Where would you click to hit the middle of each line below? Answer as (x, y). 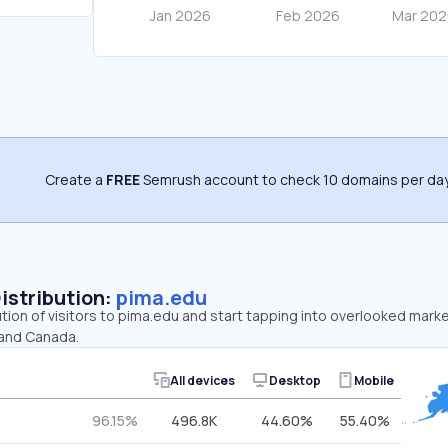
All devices (202, 380)
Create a (75, 179)
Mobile (373, 380)
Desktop (295, 380)
